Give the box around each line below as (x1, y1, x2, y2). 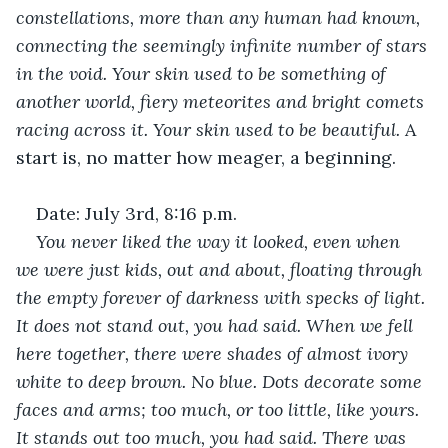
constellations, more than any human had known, (16, 5, 425, 29)
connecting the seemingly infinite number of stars (16, 33, 432, 57)
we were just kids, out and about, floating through (16, 257, 427, 281)
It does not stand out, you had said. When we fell (16, 313, 418, 337)
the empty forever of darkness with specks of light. (16, 285, 430, 309)
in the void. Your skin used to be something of (16, 61, 391, 85)
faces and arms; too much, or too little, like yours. (16, 397, 424, 421)
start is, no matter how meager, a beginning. (16, 145, 401, 169)
